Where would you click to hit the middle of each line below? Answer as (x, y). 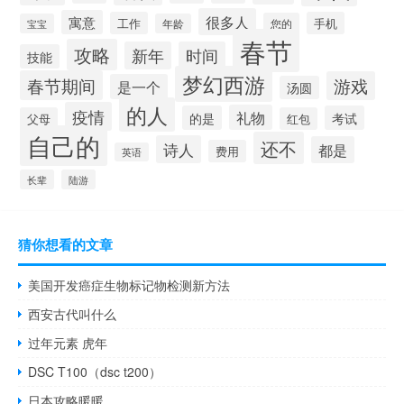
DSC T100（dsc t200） (95, 371)
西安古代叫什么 (73, 313)
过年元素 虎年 (68, 342)
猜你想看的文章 (65, 244)
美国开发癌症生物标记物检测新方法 (129, 285)
